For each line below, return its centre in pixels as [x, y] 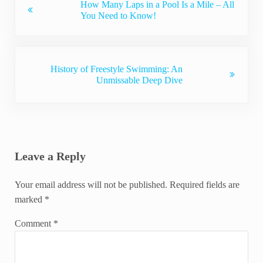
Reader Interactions [69, 135]
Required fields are [204, 185]
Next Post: [33, 53]
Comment [34, 224]
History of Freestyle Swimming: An [116, 69]
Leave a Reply [50, 156]
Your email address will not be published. [91, 185]
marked [29, 200]
